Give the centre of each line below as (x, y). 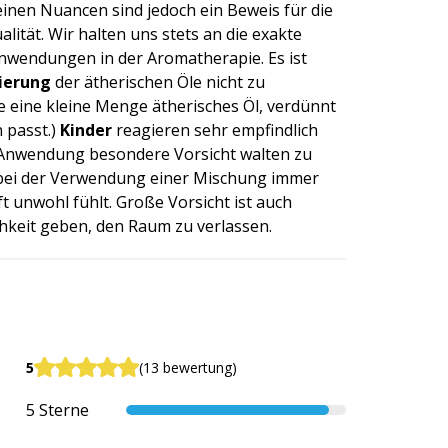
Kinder (86, 129)
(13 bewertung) (188, 367)
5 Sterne (57, 409)
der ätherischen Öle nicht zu (158, 81)
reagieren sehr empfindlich (215, 129)
